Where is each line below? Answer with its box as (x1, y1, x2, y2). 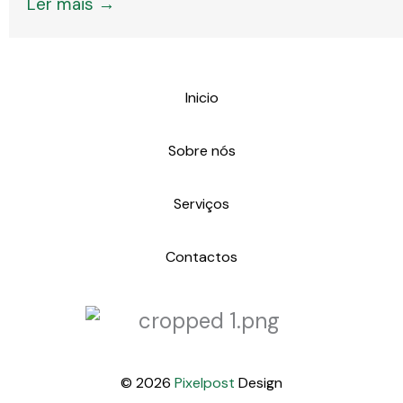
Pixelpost (175, 373, 235, 392)
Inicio (184, 88, 219, 107)
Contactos (166, 247, 237, 266)
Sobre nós (167, 141, 236, 160)
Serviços (174, 194, 229, 213)
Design (235, 373, 282, 392)
